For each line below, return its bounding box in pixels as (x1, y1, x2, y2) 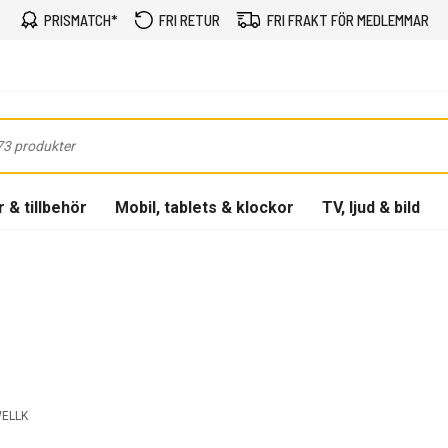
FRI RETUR (158, 11, 220, 29)
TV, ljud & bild (322, 197, 420, 217)
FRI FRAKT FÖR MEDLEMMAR (266, 11, 429, 29)
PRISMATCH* (43, 11, 118, 29)
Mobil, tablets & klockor (115, 197, 294, 217)
